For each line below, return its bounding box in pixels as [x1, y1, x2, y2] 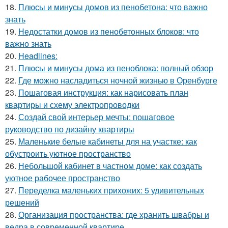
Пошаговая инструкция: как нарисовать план [18, 87, 188, 99]
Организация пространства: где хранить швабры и [18, 209, 209, 221]
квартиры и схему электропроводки [5, 99, 139, 111]
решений [5, 196, 39, 209]
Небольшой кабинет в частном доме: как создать [18, 160, 202, 172]
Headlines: [18, 50, 58, 62]
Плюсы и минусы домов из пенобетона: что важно [18, 1, 208, 13]
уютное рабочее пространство [5, 172, 120, 184]
